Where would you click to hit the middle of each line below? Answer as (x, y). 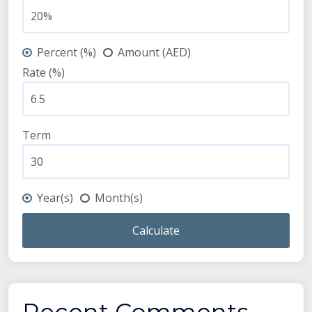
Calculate (156, 230)
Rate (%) (44, 72)
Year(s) (55, 197)
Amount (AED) (154, 52)
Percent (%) (67, 52)
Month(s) (119, 197)
